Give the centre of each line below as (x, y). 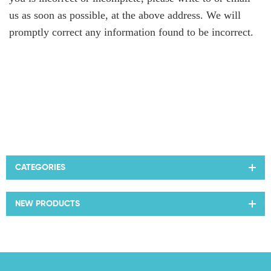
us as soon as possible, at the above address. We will (125, 15)
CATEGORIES (40, 167)
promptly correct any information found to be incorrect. (133, 32)
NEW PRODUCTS (47, 204)
